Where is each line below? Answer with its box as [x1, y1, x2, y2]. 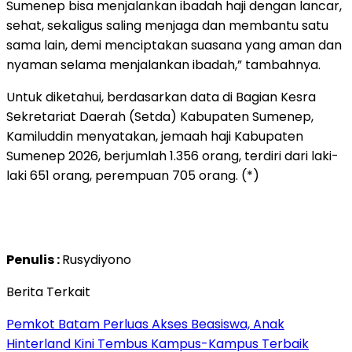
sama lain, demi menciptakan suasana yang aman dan [6, 35, 342, 54]
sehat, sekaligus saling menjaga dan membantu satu [6, 16, 328, 35]
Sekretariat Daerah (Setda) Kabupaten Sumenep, [6, 107, 313, 126]
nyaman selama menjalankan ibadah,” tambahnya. [6, 55, 321, 74]
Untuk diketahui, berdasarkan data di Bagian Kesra [6, 87, 316, 106]
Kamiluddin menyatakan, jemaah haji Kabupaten [6, 126, 303, 145]
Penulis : [6, 250, 62, 269]
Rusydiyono [62, 250, 131, 269]
